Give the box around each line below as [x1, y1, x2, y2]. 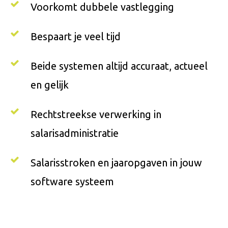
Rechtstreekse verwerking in [31, 108, 161, 121]
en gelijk [31, 79, 69, 91]
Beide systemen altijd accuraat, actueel [31, 60, 208, 72]
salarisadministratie [31, 127, 119, 139]
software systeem [31, 176, 114, 188]
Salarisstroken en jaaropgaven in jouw [31, 157, 202, 169]
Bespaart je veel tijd [31, 31, 121, 43]
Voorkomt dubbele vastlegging [31, 1, 174, 13]
